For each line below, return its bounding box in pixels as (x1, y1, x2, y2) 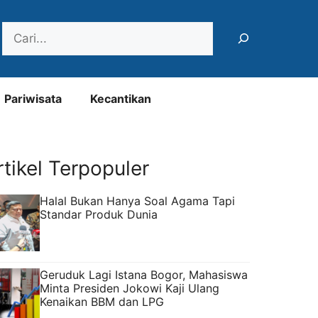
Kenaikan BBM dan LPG (40, 294, 164, 309)
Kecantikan (90, 91, 151, 106)
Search (1, 22, 41, 37)
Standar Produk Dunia (40, 207, 158, 221)
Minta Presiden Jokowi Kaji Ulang (40, 280, 219, 295)
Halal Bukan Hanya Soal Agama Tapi (40, 193, 235, 208)
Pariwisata (4, 91, 62, 106)
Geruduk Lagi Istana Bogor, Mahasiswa (40, 267, 248, 282)
